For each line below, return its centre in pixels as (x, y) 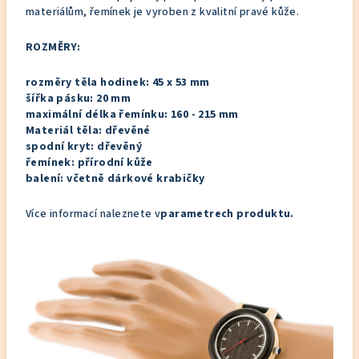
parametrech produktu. (227, 214)
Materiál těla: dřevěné (88, 131)
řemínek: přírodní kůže (91, 163)
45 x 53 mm (181, 83)
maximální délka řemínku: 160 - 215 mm (132, 115)
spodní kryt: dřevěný (84, 147)
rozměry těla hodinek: (89, 83)
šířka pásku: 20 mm (79, 99)
